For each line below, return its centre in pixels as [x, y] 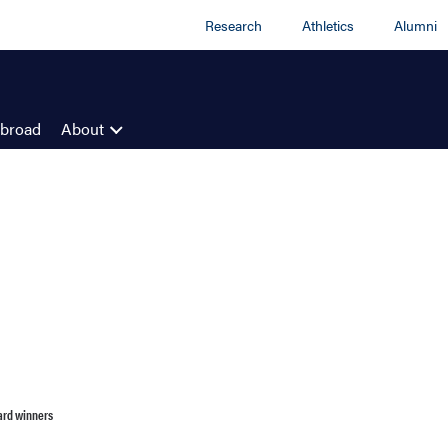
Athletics [328, 25]
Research [234, 25]
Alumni [416, 25]
